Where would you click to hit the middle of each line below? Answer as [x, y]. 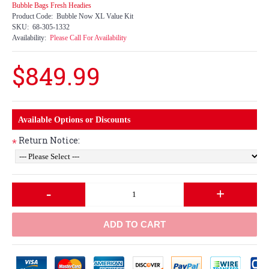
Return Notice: [49, 140]
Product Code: [32, 16]
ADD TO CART [134, 224]
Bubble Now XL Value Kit [95, 16]
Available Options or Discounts [74, 119]
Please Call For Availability [88, 38]
